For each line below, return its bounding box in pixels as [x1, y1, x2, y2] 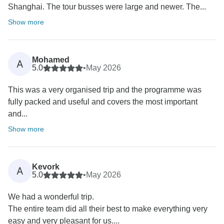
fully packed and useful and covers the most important [8, 97, 197, 106]
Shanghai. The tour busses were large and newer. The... [8, 2, 206, 11]
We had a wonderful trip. [8, 192, 94, 201]
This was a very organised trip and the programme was [8, 85, 201, 94]
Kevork [32, 162, 59, 171]
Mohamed [32, 55, 69, 64]
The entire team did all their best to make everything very [8, 204, 207, 213]
